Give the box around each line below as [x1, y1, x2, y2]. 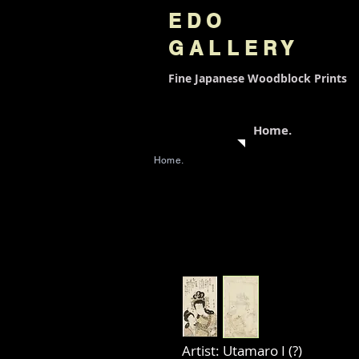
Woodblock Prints [248, 71, 347, 86]
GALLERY [168, 37, 300, 59]
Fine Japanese [168, 71, 248, 86]
